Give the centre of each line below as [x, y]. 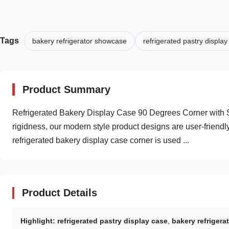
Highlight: [38, 221]
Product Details [60, 193]
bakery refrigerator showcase [79, 41]
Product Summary [66, 89]
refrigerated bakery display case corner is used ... [101, 140]
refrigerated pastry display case [112, 221]
